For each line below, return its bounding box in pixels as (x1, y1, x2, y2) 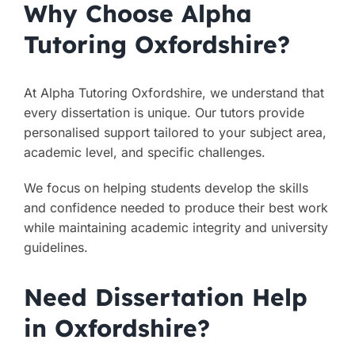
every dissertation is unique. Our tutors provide (23, 105, 304, 120)
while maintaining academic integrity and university (23, 219, 328, 235)
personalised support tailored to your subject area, (23, 124, 326, 140)
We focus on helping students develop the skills (23, 180, 308, 196)
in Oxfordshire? (23, 312, 210, 342)
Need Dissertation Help (23, 281, 307, 311)
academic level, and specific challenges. (23, 144, 265, 160)
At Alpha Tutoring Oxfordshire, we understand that (23, 85, 324, 101)
